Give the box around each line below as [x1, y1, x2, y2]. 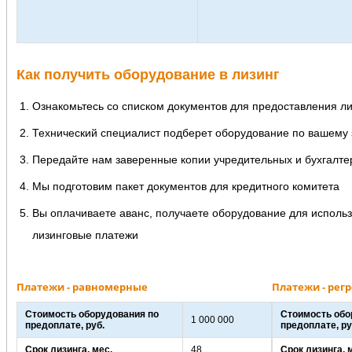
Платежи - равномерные [16, 280, 148, 295]
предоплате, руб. [24, 320, 104, 332]
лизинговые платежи [31, 229, 138, 242]
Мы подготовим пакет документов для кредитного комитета [31, 180, 339, 193]
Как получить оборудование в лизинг [16, 67, 280, 83]
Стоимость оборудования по [24, 309, 159, 321]
